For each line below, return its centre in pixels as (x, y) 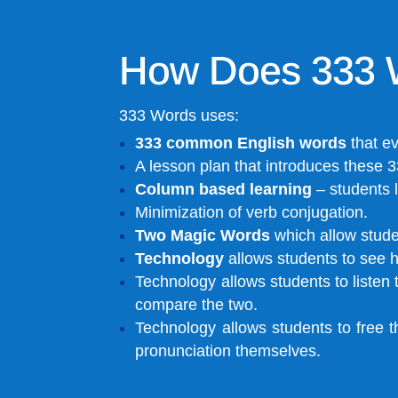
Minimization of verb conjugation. (252, 212)
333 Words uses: (179, 115)
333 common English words (241, 143)
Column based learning (224, 189)
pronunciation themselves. (228, 350)
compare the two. (197, 304)
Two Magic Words (203, 235)
